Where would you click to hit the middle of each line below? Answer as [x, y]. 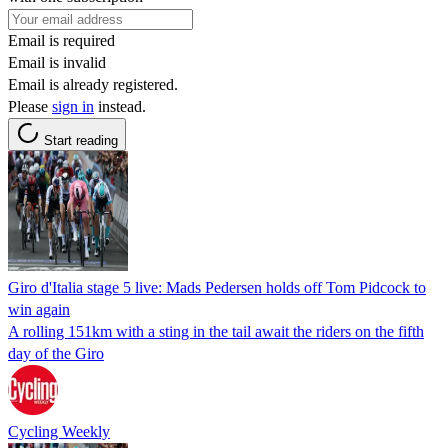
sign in [73, 106]
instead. [120, 106]
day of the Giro [56, 353]
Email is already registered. [93, 84]
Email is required [61, 40]
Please [30, 106]
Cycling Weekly [59, 431]
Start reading [81, 140]
